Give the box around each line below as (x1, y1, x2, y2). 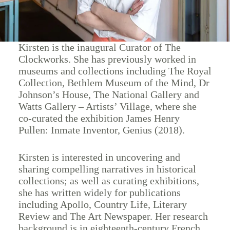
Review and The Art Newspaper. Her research (18, 210, 208, 222)
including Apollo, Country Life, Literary (18, 199, 187, 210)
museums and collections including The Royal (18, 65, 212, 77)
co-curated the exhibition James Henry (18, 112, 180, 124)
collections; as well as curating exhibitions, (18, 175, 199, 187)
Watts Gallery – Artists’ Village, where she (18, 101, 197, 112)
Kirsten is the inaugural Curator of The (18, 42, 181, 53)
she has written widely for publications (18, 187, 181, 199)
